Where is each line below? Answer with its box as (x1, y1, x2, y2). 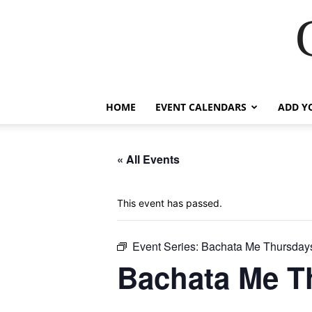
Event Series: (132, 238, 201, 254)
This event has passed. (117, 197, 222, 209)
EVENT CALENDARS (155, 100, 247, 114)
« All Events (117, 151, 180, 167)
